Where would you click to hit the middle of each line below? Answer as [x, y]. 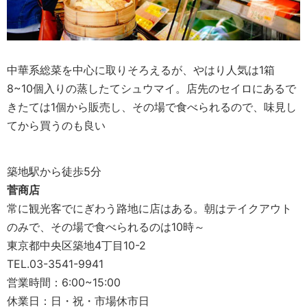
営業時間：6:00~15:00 [64, 282]
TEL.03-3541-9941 [55, 263]
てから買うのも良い [56, 125]
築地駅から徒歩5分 [54, 171]
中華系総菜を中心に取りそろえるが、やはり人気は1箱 [141, 70]
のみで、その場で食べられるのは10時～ [106, 226]
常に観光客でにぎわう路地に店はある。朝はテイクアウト [149, 208]
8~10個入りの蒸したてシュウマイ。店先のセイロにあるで [151, 88]
